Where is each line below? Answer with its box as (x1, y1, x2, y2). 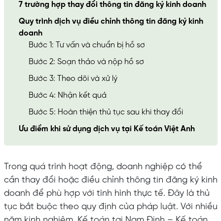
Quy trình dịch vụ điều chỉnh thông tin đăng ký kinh (18, 17, 203, 26)
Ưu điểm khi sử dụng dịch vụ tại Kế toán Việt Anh (18, 124, 195, 133)
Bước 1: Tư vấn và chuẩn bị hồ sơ (28, 40, 145, 49)
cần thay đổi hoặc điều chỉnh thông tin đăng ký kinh (3, 175, 218, 185)
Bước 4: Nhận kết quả (28, 91, 107, 100)
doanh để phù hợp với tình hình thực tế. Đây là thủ (3, 188, 210, 198)
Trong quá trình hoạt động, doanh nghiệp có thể (3, 162, 202, 172)
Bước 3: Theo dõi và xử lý (28, 74, 117, 83)
